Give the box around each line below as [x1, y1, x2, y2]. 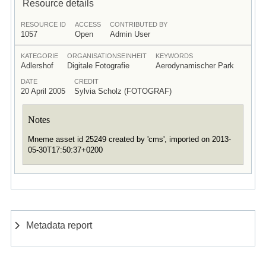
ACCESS [74, 20, 101, 28]
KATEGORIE [20, 52, 58, 59]
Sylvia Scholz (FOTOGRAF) [74, 86, 172, 96]
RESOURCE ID [20, 20, 66, 28]
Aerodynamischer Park [155, 61, 234, 70]
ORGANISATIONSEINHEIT [66, 52, 147, 59]
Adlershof [20, 61, 53, 70]
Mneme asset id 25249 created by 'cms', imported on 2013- [27, 135, 231, 144]
